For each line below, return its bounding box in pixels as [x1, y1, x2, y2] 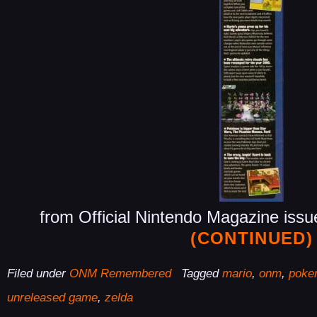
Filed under [7, 267, 69, 281]
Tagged [180, 267, 222, 281]
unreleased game [7, 291, 98, 305]
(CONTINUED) [190, 228, 313, 248]
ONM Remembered [69, 267, 171, 281]
